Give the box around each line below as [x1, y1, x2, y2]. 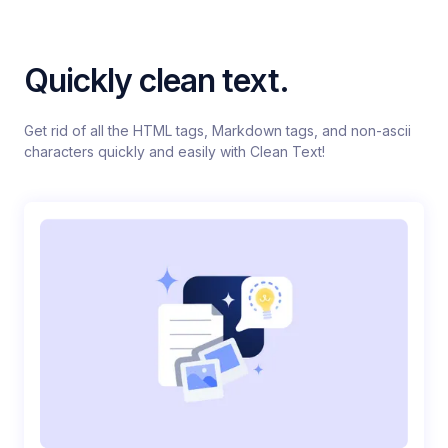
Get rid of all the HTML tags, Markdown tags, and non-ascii [24, 122, 411, 140]
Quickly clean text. [24, 61, 289, 101]
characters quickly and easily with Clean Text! [24, 143, 325, 161]
